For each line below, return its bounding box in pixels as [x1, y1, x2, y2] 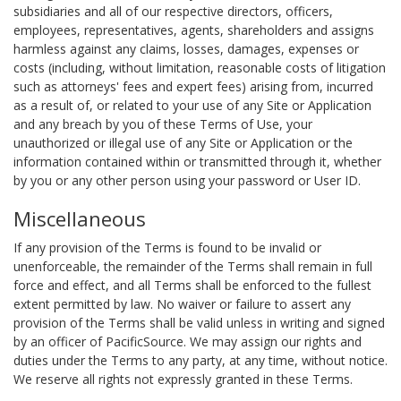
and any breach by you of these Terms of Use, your [13, 115, 312, 132]
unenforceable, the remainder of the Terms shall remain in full [13, 258, 372, 275]
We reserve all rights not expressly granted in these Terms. [13, 371, 353, 388]
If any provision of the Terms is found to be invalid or [13, 239, 321, 256]
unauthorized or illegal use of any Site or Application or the [13, 134, 353, 151]
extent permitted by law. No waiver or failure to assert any [13, 295, 351, 312]
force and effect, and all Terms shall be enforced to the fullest [13, 277, 371, 294]
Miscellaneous [13, 205, 146, 232]
